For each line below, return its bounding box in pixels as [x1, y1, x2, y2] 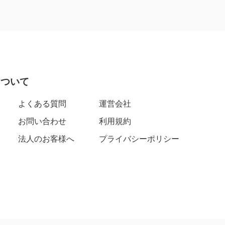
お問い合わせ [18, 117, 66, 126]
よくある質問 [18, 99, 66, 108]
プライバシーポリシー [99, 135, 180, 144]
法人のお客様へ [18, 135, 74, 144]
